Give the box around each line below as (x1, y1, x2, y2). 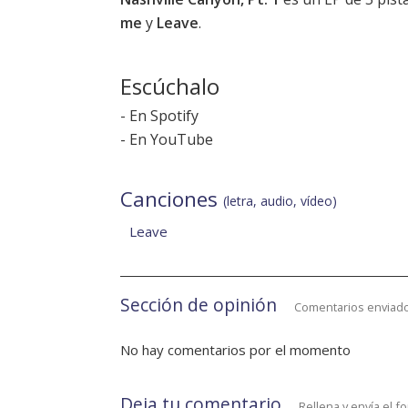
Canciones (120, 185, 223, 214)
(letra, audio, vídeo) (223, 192, 337, 210)
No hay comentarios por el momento (120, 341, 351, 360)
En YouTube (129, 129, 213, 150)
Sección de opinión (120, 292, 277, 318)
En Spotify (129, 106, 199, 127)
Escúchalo (120, 71, 219, 102)
